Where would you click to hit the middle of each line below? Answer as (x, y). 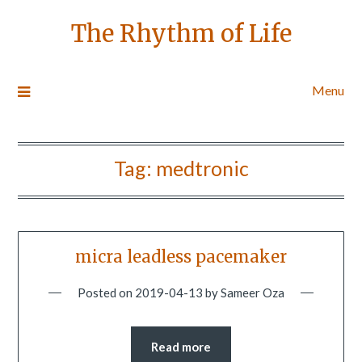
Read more (181, 347)
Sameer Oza (253, 293)
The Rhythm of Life (181, 34)
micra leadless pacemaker (181, 257)
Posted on (106, 293)
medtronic (202, 168)
